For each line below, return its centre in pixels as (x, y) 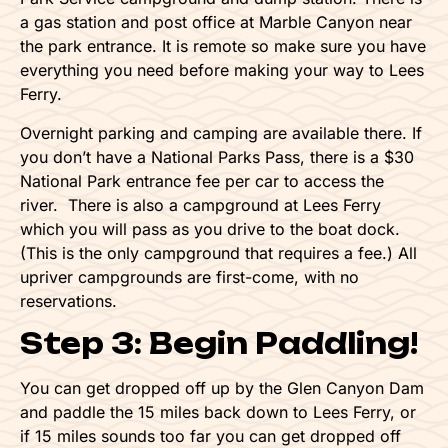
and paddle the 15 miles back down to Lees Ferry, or (218, 411)
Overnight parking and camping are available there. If (221, 132)
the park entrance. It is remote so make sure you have (223, 46)
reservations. (68, 300)
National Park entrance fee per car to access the (202, 180)
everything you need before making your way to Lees (222, 70)
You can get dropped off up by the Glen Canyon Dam (222, 387)
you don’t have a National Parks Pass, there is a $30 (217, 156)
